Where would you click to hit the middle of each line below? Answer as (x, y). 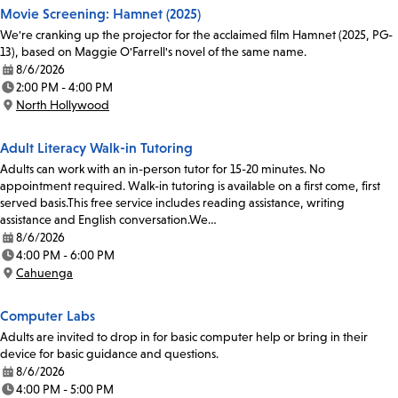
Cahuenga (44, 273)
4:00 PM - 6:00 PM (65, 255)
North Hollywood (63, 105)
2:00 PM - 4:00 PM (64, 88)
